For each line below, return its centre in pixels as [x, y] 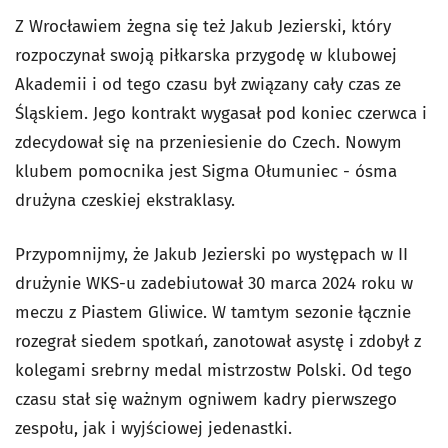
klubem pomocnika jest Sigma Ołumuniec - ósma [206, 171]
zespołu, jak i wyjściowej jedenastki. [153, 428]
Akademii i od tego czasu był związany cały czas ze [208, 84]
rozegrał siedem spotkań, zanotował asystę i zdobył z [218, 341]
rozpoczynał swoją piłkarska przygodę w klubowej [206, 55]
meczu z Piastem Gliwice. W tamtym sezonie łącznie [213, 312]
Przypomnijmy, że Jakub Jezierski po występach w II [211, 254]
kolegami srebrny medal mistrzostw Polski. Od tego [213, 370]
